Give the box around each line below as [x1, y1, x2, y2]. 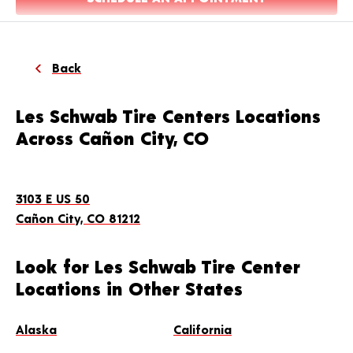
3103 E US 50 [16, 191, 90, 206]
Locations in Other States [16, 277, 243, 299]
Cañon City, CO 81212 [16, 210, 140, 225]
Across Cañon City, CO [16, 126, 209, 149]
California [173, 321, 232, 336]
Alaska [16, 321, 57, 336]
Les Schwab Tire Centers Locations [16, 104, 321, 127]
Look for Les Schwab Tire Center [16, 255, 300, 277]
